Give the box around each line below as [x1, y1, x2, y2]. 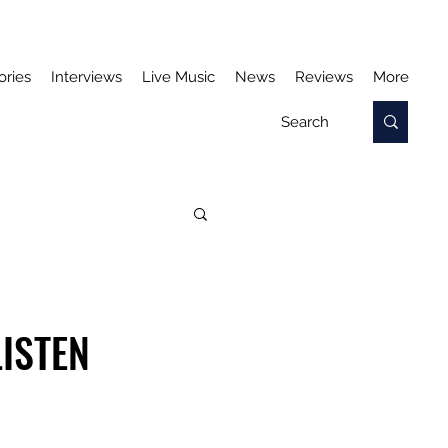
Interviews [51, 68, 122, 86]
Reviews [295, 68, 353, 86]
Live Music [142, 68, 215, 86]
